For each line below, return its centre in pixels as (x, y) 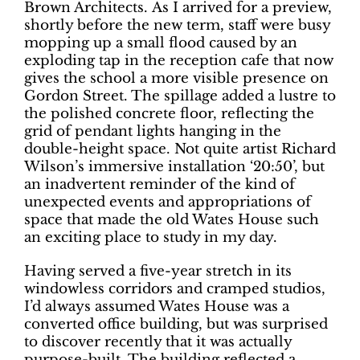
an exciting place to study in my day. (151, 238)
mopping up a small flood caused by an (161, 43)
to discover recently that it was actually (158, 342)
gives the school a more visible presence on (176, 79)
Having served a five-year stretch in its (158, 272)
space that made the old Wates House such (172, 220)
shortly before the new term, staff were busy (177, 26)
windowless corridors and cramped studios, (175, 289)
